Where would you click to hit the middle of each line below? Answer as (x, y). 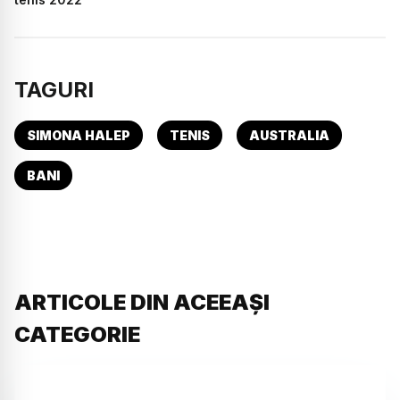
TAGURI (54, 90)
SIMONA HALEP (79, 136)
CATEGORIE (77, 335)
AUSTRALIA (289, 136)
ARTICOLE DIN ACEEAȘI (142, 303)
